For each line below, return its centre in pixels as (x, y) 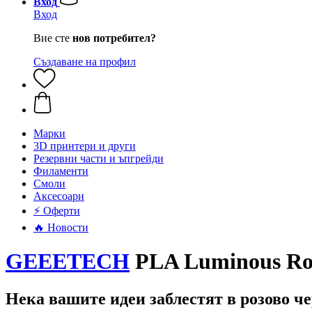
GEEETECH (68, 262)
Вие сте (53, 38)
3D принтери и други (85, 146)
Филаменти (61, 171)
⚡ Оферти (57, 211)
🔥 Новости (61, 227)
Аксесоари (59, 196)
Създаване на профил (85, 62)
